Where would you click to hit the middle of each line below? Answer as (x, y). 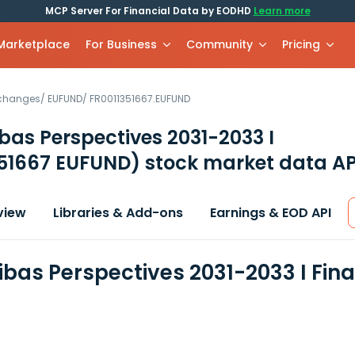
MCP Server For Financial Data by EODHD (149, 11)
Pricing (302, 44)
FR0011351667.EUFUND (140, 99)
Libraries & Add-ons (118, 213)
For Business (122, 44)
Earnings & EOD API (271, 213)
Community (220, 44)
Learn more (282, 11)
